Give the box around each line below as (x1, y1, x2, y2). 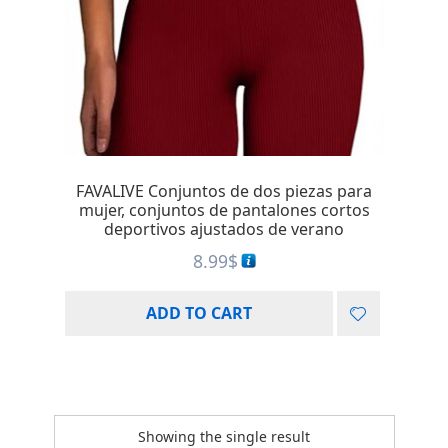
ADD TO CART (145, 302, 252, 325)
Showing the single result (138, 426, 310, 446)
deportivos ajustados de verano (104, 217, 344, 240)
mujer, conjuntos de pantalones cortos (78, 198, 370, 221)
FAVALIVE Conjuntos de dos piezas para (76, 179, 372, 202)
